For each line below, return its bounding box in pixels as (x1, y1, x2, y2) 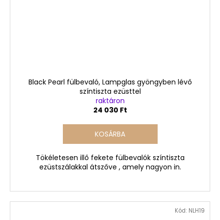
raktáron (95, 96, 125, 106)
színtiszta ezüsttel (79, 86, 141, 97)
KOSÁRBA (95, 129, 125, 139)
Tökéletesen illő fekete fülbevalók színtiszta (35, 153, 185, 163)
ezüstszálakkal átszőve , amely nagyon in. (39, 162, 181, 172)
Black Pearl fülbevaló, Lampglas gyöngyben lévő (28, 77, 192, 87)
